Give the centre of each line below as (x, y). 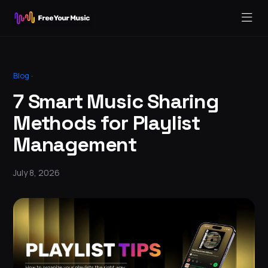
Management (75, 144)
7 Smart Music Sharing (116, 101)
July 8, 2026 (36, 173)
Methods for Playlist (106, 123)
